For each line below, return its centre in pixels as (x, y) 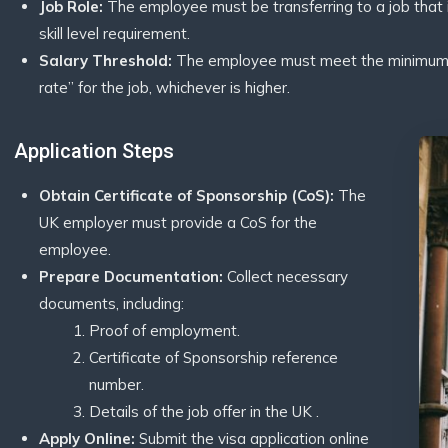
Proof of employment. (164, 330)
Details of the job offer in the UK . (204, 411)
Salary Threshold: (105, 60)
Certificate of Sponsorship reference (213, 357)
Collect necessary (285, 276)
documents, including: (111, 303)
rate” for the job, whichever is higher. (164, 87)
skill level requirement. (114, 33)
